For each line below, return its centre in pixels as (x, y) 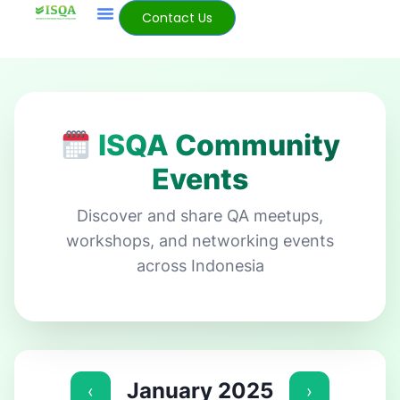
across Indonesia (200, 266)
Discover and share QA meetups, (200, 216)
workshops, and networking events (200, 241)
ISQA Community (217, 146)
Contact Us (178, 18)
